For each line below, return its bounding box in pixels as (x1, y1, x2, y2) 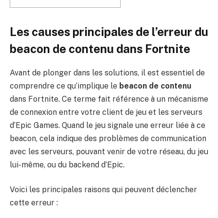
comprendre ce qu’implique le (10, 81, 119, 91)
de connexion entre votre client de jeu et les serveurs (10, 107, 202, 117)
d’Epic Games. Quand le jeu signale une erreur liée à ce (10, 120, 205, 130)
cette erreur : (10, 198, 58, 208)
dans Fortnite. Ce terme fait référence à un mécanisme (10, 94, 208, 104)
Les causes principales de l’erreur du (10, 24, 208, 38)
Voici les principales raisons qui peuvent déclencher (10, 185, 197, 195)
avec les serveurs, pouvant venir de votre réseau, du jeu (10, 146, 208, 156)
